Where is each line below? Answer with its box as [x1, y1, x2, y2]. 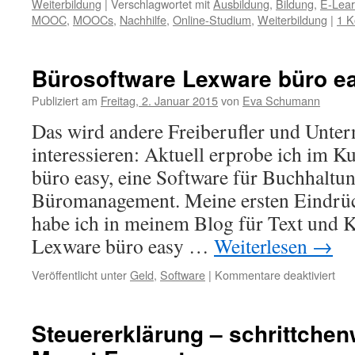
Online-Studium [173, 11, 251, 28]
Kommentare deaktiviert [215, 266, 335, 283]
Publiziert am [32, 92, 97, 109]
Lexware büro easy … [32, 232, 214, 259]
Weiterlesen [214, 232, 312, 259]
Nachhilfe [120, 11, 166, 28]
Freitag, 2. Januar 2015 [101, 92, 218, 109]
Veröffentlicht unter [32, 266, 127, 283]
